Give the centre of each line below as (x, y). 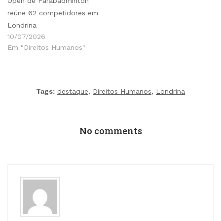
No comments (110, 130)
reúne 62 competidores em (53, 13)
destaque (73, 91)
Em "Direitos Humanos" (46, 47)
